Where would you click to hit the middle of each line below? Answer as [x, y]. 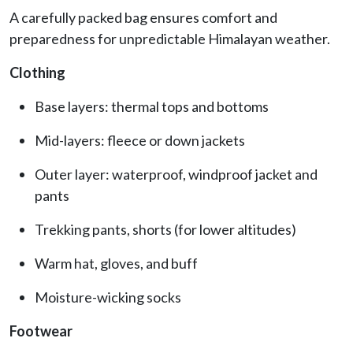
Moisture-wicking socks [108, 297]
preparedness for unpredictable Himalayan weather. [170, 38]
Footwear [41, 331]
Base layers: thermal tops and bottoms [152, 106]
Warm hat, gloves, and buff [116, 263]
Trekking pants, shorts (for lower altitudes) [165, 229]
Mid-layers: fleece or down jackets [140, 140]
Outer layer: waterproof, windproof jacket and [176, 174]
